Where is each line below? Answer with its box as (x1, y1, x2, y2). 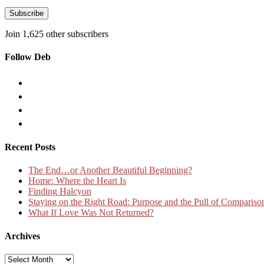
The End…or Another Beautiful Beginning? (28, 165, 192, 176)
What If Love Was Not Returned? (28, 207, 154, 218)
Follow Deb (5, 52, 51, 62)
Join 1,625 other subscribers (5, 29, 108, 39)
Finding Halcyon (28, 186, 91, 197)
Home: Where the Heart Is (28, 176, 126, 186)
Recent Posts (5, 142, 55, 153)
